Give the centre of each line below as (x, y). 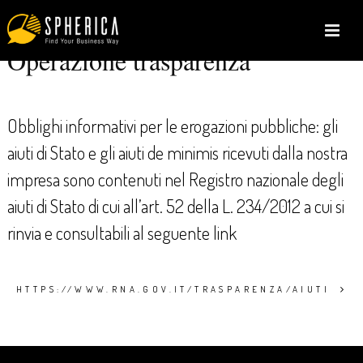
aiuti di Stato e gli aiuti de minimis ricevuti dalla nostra (177, 152)
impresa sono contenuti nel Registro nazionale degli (175, 179)
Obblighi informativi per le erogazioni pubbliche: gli (172, 125)
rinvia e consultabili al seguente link (122, 232)
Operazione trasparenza (128, 60)
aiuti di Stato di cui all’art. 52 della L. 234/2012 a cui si (175, 205)
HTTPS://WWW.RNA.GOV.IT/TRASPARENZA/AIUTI (176, 289)
